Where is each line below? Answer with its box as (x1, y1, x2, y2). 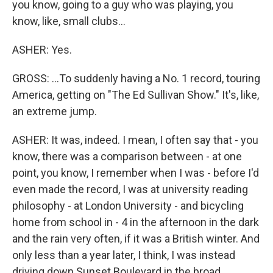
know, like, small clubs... (12, 15, 126, 28)
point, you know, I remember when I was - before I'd (12, 166, 259, 180)
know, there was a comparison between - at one (12, 150, 242, 163)
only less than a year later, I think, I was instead (12, 249, 235, 262)
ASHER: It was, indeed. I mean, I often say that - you (12, 133, 258, 147)
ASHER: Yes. (12, 43, 72, 57)
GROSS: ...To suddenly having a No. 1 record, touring (12, 72, 260, 85)
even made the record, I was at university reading (12, 183, 248, 196)
